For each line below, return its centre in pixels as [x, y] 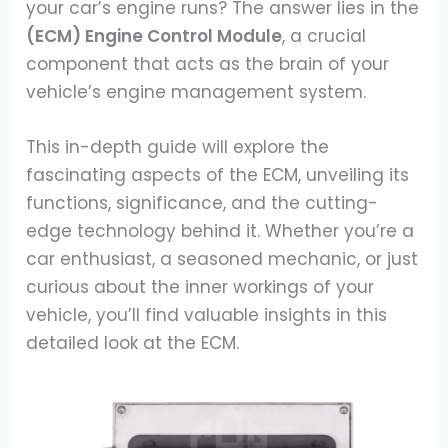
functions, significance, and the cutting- [202, 203]
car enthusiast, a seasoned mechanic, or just [222, 259]
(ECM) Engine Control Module [154, 36]
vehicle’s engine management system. [199, 92]
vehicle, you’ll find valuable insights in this [207, 315]
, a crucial [324, 36]
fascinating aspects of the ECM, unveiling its [218, 175]
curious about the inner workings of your [200, 287]
